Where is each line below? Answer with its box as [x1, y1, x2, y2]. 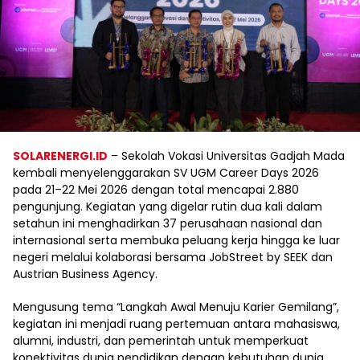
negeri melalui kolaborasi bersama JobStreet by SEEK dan [13, 248, 333, 265]
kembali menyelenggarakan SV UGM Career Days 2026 [13, 164, 319, 181]
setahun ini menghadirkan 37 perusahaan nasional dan [13, 215, 322, 231]
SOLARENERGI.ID [13, 147, 108, 164]
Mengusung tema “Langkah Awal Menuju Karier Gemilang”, [13, 298, 339, 315]
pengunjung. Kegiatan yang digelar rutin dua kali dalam [13, 198, 322, 215]
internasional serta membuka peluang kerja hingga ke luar [13, 231, 340, 248]
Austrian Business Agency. [13, 265, 157, 282]
